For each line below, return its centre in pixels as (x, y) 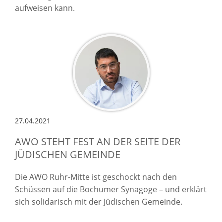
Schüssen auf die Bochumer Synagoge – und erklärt (111, 189)
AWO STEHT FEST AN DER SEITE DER (98, 141)
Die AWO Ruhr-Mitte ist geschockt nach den (96, 177)
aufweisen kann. (45, 8)
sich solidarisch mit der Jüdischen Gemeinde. (99, 201)
